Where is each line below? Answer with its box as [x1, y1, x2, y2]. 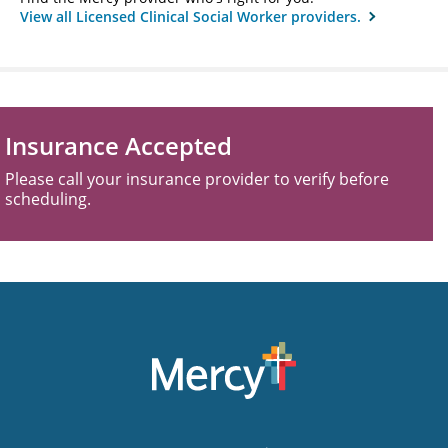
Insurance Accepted [5, 128, 232, 162]
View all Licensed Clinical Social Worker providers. [20, 6, 365, 26]
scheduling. [5, 187, 91, 210]
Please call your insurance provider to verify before [5, 167, 389, 190]
